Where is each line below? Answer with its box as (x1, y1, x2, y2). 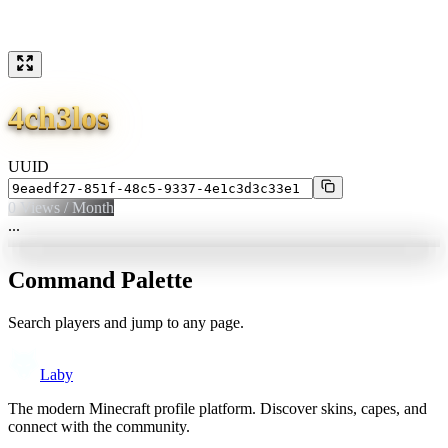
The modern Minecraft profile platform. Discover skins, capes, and (8, 399, 427, 417)
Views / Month (16, 198, 114, 216)
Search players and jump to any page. (8, 313, 244, 331)
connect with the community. (8, 417, 190, 435)
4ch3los (8, 99, 109, 136)
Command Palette (8, 266, 193, 293)
